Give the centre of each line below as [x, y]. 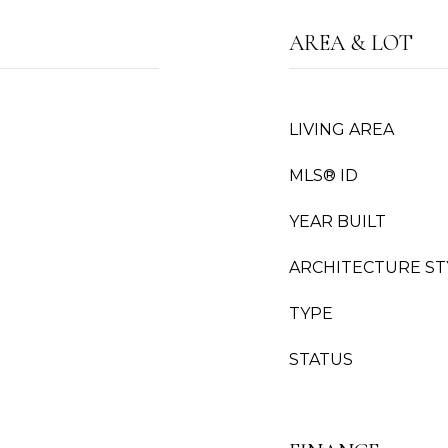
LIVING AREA [341, 129]
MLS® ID [323, 175]
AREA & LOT [351, 43]
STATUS [321, 359]
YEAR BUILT [337, 221]
